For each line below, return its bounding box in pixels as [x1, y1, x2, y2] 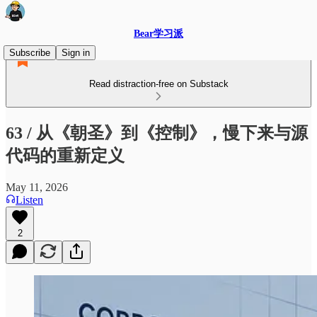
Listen [16, 193, 43, 206]
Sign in [62, 47, 90, 58]
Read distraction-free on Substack [88, 79, 229, 89]
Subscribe [9, 47, 50, 58]
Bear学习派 [134, 28, 183, 39]
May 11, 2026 [6, 180, 68, 193]
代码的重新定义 [6, 146, 125, 165]
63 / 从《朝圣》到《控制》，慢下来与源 [6, 123, 308, 142]
